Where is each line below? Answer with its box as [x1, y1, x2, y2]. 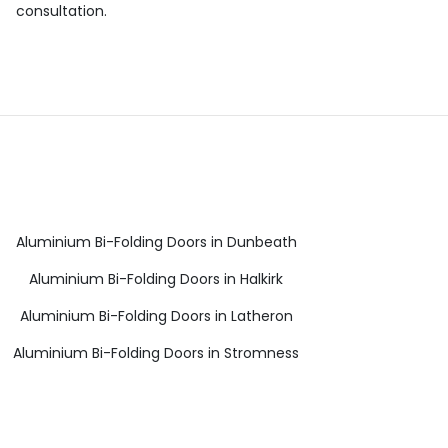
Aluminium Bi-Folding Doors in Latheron [19, 305, 293, 326]
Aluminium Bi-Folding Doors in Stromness [13, 342, 299, 363]
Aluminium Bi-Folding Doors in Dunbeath [15, 231, 297, 252]
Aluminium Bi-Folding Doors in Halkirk [29, 268, 283, 289]
